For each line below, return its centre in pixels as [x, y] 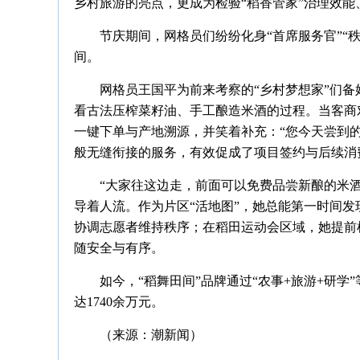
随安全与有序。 [119, 248]
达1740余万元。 [119, 302]
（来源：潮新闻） [151, 335]
